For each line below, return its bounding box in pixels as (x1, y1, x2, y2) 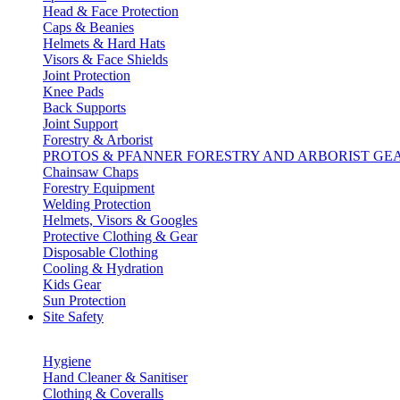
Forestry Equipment (43, 180, 154, 196)
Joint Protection (43, 68, 130, 83)
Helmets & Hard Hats (43, 36, 165, 51)
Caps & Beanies (43, 20, 134, 35)
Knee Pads (43, 84, 104, 99)
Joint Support (43, 116, 118, 131)
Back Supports (43, 100, 126, 115)
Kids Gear (43, 277, 101, 292)
